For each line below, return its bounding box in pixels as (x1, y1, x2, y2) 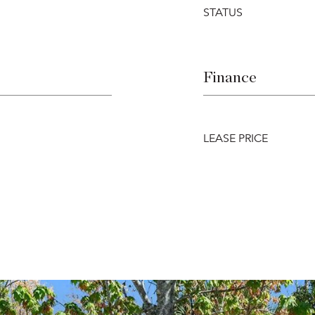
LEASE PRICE (203, 131, 268, 146)
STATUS (203, 6, 243, 20)
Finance (203, 70, 257, 85)
